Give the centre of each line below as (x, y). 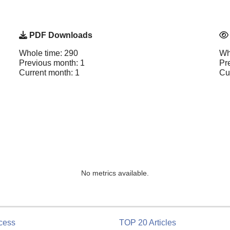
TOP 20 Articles (148, 223)
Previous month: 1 (52, 63)
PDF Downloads (60, 35)
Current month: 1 (49, 72)
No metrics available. (115, 173)
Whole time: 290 (49, 53)
